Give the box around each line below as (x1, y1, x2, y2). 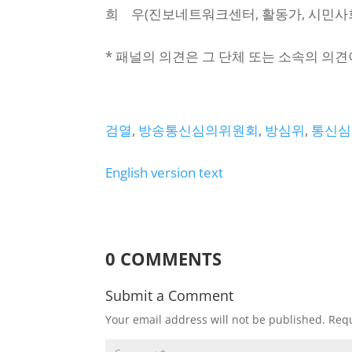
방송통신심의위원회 (138, 120, 259, 139)
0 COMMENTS (105, 246, 222, 270)
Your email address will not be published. (105, 311, 326, 327)
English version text (105, 163, 224, 181)
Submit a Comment (105, 285, 234, 305)
